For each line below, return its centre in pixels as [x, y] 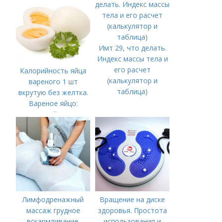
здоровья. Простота [132, 210]
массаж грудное [53, 210]
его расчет [133, 69]
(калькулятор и [133, 80]
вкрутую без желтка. [53, 92]
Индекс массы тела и [132, 58]
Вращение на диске [133, 199]
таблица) [133, 91]
